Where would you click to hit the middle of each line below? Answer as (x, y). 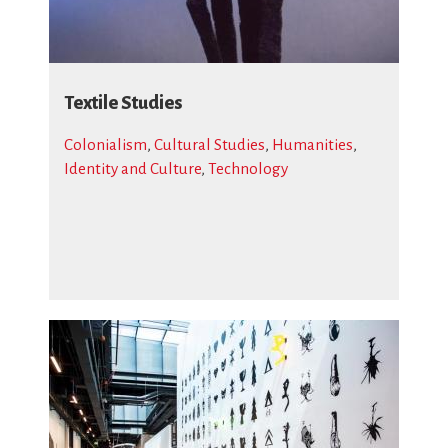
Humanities (312, 144)
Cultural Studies (209, 144)
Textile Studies (123, 103)
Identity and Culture (132, 168)
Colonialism (105, 144)
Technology (248, 168)
